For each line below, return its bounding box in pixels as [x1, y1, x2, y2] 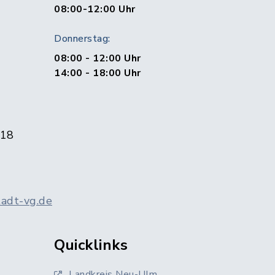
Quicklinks [54, 235, 128, 255]
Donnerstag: [54, 32, 110, 45]
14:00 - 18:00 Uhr [54, 66, 141, 80]
